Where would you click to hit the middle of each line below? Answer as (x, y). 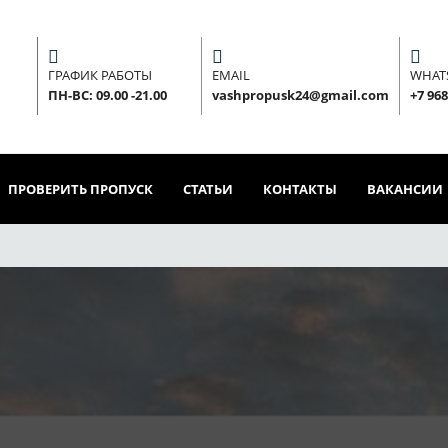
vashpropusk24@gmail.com (300, 95)
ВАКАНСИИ (405, 188)
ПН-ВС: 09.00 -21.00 (107, 95)
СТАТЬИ (208, 188)
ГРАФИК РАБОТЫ (99, 75)
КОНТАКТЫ (300, 188)
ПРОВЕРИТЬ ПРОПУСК (80, 188)
